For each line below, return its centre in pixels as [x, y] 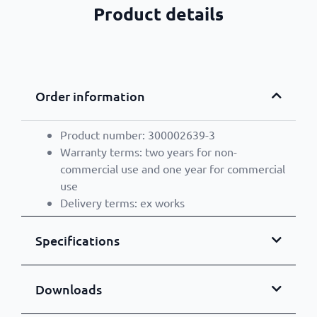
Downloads [69, 289]
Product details [158, 13]
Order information [90, 96]
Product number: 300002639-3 [138, 134]
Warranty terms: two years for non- [149, 151]
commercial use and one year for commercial [173, 168]
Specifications [77, 240]
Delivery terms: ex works [122, 202]
